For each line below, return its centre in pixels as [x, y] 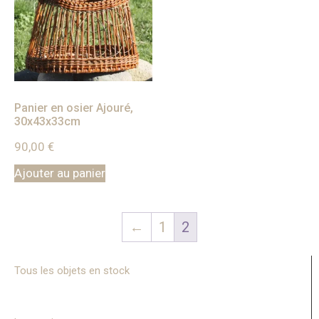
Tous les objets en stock [72, 271]
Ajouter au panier [60, 173]
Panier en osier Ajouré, [74, 108]
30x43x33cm [47, 121]
